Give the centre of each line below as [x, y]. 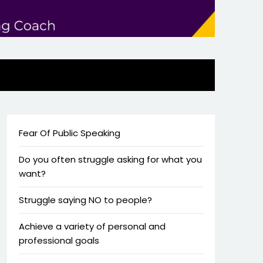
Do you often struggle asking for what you [110, 159]
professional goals [59, 240]
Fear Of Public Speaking [69, 133]
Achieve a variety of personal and [92, 226]
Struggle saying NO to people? [85, 200]
